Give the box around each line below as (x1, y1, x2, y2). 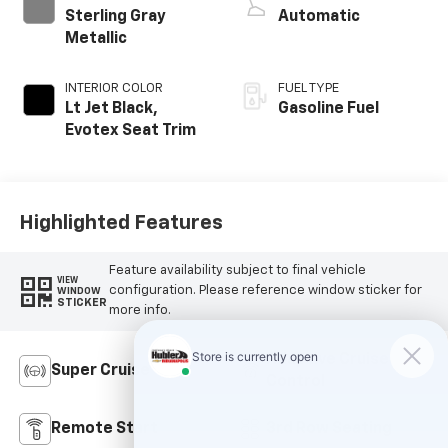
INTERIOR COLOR (64, 82, 163, 95)
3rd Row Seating (266, 421, 392, 438)
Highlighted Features (18, 212, 223, 233)
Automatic (278, 9, 360, 25)
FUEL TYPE (278, 82, 339, 95)
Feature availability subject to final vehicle (108, 264, 366, 278)
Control (266, 374, 325, 391)
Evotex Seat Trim (64, 123, 196, 139)
